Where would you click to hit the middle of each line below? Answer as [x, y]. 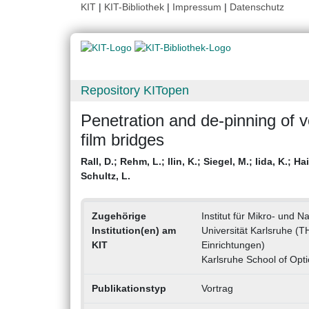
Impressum [197, 7]
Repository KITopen [135, 91]
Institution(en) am [133, 231]
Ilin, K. [182, 162]
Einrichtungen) [233, 245]
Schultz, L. [106, 176]
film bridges [122, 140]
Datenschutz [257, 7]
